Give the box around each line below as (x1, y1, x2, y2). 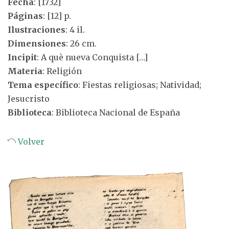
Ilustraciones (8, 25, 65, 35)
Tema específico (8, 80, 78, 90)
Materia (8, 66, 42, 76)
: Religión (42, 66, 82, 76)
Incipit (8, 52, 37, 62)
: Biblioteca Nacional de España (52, 107, 180, 118)
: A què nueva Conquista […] (37, 52, 148, 62)
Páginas (8, 11, 43, 21)
